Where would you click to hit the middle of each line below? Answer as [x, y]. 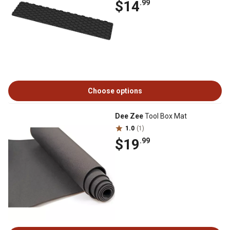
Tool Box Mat [165, 116]
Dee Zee [129, 116]
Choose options [115, 91]
